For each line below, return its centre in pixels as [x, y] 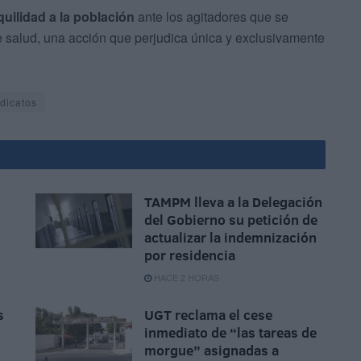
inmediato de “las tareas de [230, 333]
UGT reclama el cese [208, 315]
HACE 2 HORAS [185, 278]
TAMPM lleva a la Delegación [233, 202]
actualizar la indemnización [230, 238]
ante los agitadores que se [212, 17]
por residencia [190, 255]
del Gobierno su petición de [231, 220]
